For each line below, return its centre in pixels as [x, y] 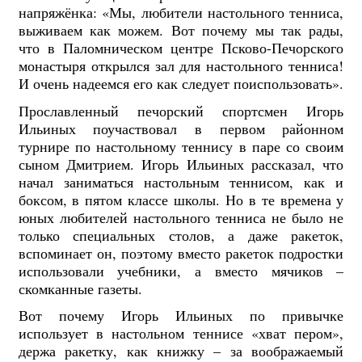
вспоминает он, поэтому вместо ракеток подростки [181, 253]
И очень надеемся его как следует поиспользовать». [181, 84]
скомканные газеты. [80, 288]
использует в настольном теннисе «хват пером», [181, 333]
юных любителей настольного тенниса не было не [181, 217]
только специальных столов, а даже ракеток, [181, 235]
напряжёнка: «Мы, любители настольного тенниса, [181, 13]
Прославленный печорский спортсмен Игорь [181, 110]
